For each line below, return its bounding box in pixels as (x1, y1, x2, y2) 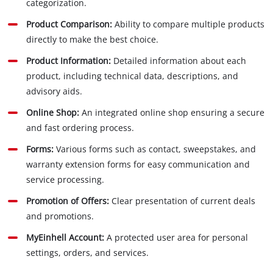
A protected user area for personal (104, 232, 249, 244)
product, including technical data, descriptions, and (26, 70, 239, 82)
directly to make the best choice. (26, 34, 159, 46)
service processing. (26, 174, 105, 186)
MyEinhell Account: (26, 232, 105, 244)
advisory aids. (26, 85, 83, 97)
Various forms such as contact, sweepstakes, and (54, 143, 257, 155)
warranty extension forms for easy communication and (26, 158, 250, 171)
